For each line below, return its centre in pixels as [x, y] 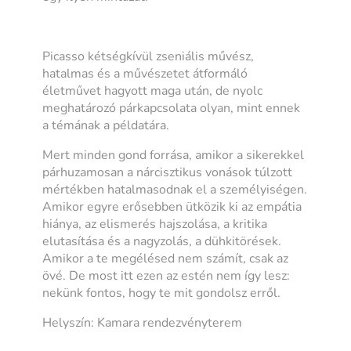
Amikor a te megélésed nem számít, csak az [166, 258]
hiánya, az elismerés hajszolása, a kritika [155, 224]
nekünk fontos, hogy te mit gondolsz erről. [162, 293]
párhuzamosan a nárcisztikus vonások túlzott [168, 172]
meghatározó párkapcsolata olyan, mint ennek [172, 108]
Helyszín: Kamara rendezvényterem [143, 322]
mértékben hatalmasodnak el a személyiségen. [175, 189]
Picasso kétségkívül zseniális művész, [148, 56]
